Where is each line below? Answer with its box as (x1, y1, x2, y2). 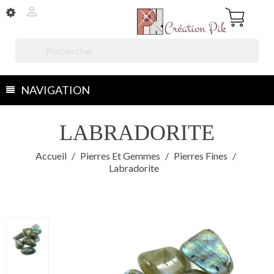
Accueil (35, 150, 67, 161)
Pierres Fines (173, 150, 228, 161)
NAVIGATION (21, 83, 90, 97)
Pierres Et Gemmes (80, 150, 160, 161)
